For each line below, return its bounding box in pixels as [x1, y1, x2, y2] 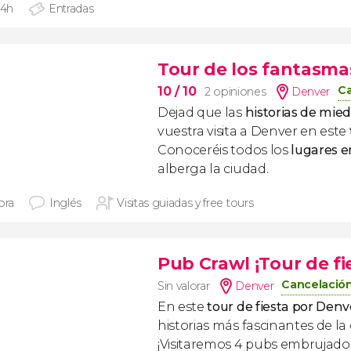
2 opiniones [204, 85, 266, 99]
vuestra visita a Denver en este [157, 124, 349, 139]
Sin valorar [157, 279, 210, 293]
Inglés [49, 196, 82, 210]
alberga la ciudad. [157, 161, 269, 176]
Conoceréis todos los [157, 143, 291, 157]
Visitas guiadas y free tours [117, 196, 254, 210]
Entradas [49, 2, 94, 16]
